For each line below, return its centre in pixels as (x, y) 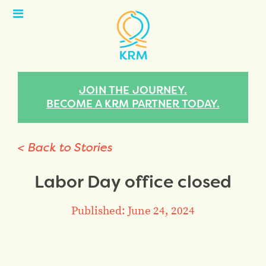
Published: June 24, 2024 (133, 210)
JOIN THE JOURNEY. (133, 90)
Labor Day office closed (133, 182)
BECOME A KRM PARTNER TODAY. (133, 104)
